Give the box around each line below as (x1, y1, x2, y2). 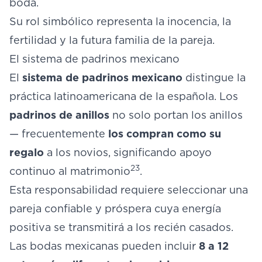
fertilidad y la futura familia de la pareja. (9, 34, 215, 46)
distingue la (182, 71, 246, 84)
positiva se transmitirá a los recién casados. (9, 221, 233, 233)
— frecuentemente (9, 127, 108, 140)
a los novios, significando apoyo (44, 146, 212, 158)
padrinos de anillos (9, 109, 109, 121)
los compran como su (108, 127, 221, 140)
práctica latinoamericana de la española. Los (9, 90, 238, 102)
